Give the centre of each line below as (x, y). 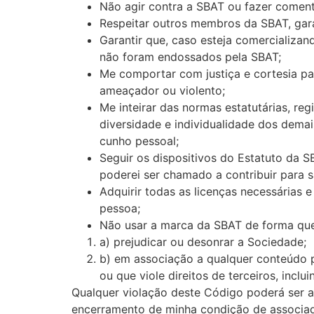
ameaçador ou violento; (162, 90)
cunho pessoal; (139, 141)
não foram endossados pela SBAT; (190, 56)
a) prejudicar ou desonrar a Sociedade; (203, 241)
